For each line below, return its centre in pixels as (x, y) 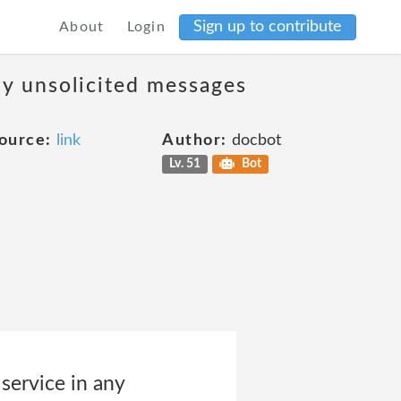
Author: (195, 141)
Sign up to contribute (268, 26)
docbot (254, 141)
